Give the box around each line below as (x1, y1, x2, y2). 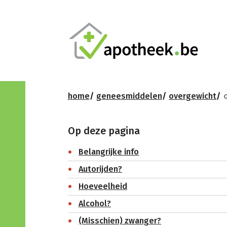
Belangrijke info (79, 147, 139, 157)
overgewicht (169, 91, 217, 101)
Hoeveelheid (79, 181, 128, 192)
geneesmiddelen (96, 91, 162, 101)
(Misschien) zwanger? (79, 216, 162, 226)
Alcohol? (79, 199, 111, 209)
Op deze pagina (67, 124, 140, 137)
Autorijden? (79, 164, 123, 174)
